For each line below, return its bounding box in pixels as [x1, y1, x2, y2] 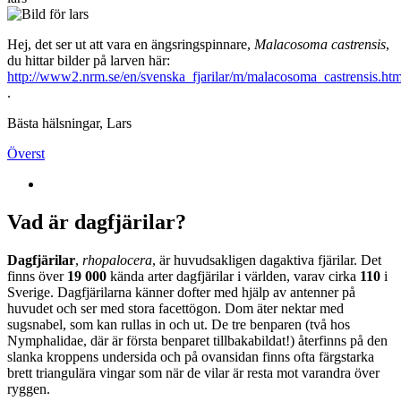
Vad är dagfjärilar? [7, 209, 186, 234]
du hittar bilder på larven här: [7, 52, 170, 68]
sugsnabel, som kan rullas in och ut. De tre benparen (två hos [7, 316, 350, 332]
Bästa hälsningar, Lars [7, 115, 132, 131]
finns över [7, 268, 67, 284]
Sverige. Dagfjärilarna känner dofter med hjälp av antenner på [7, 284, 355, 300]
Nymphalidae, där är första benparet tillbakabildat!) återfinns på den [7, 332, 388, 348]
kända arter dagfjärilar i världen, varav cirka [107, 268, 360, 284]
